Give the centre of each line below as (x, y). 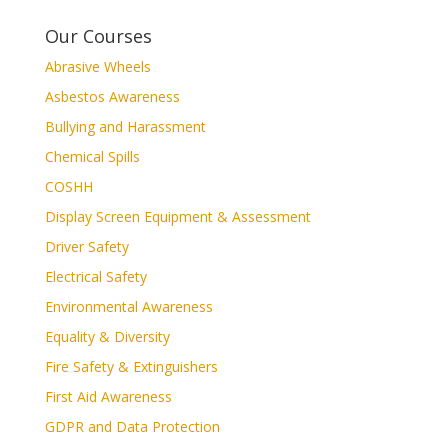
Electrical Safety (95, 276)
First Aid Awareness (108, 396)
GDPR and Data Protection (132, 426)
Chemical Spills (92, 156)
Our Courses (98, 36)
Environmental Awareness (128, 306)
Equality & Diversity (107, 336)
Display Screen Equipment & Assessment (177, 216)
